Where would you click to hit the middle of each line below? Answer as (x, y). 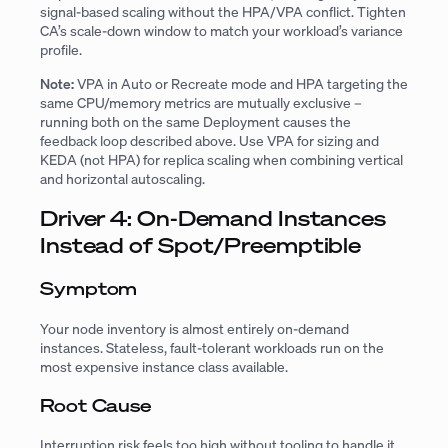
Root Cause (96, 404)
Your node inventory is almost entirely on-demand (194, 328)
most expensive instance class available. (164, 366)
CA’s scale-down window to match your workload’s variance (221, 31)
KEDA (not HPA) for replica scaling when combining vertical (221, 159)
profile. (61, 50)
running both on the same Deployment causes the (195, 121)
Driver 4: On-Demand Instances (213, 218)
